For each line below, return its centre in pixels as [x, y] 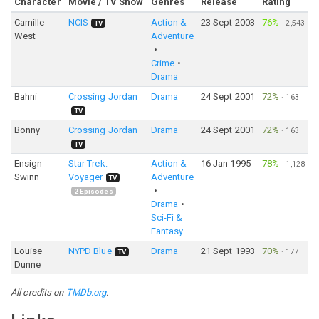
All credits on [38, 292]
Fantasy [167, 231]
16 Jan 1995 [225, 163]
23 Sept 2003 [228, 22]
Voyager [85, 177]
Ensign [28, 163]
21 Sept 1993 [228, 251]
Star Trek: [88, 163]
